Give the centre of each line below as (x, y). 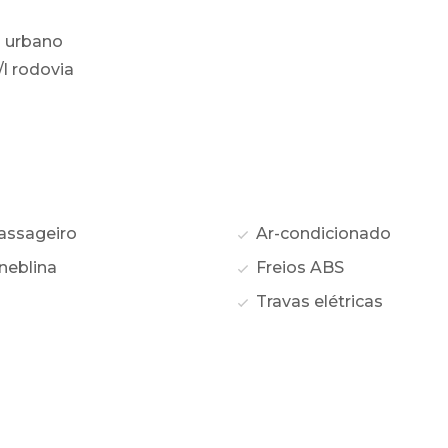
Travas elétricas (317, 302)
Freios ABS (298, 268)
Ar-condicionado (321, 234)
